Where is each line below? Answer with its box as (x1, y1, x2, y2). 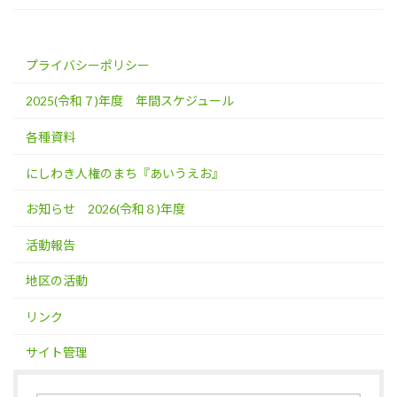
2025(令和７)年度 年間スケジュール (26, 93, 234, 109)
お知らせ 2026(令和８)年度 (26, 201, 185, 217)
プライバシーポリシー (26, 57, 150, 73)
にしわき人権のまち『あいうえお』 (26, 165, 224, 181)
